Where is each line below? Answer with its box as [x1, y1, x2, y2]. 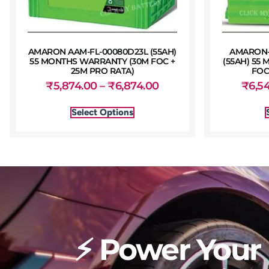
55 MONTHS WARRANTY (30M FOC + [29, 55, 175, 67]
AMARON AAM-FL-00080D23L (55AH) [28, 46, 177, 57]
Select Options [71, 106, 133, 118]
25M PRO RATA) [70, 65, 134, 76]
